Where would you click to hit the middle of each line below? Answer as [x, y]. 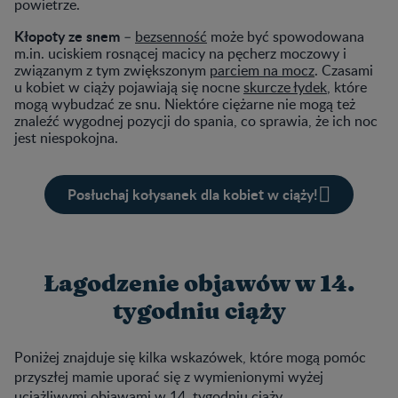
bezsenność [171, 36]
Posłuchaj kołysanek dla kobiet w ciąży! [193, 195]
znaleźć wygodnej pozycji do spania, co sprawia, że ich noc [196, 120]
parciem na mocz [262, 70]
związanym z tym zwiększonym [112, 70]
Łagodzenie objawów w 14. [199, 284]
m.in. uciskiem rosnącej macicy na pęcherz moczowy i [180, 53]
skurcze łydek [285, 87]
